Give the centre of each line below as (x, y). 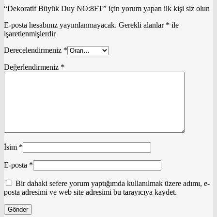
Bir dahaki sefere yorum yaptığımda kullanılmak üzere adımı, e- (113, 183)
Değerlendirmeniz (32, 67)
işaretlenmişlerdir (30, 33)
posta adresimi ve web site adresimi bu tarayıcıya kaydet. (90, 192)
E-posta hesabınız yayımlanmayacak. (60, 25)
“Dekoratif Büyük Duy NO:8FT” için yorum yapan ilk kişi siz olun (107, 8)
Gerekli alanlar (142, 25)
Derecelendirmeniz (34, 50)
